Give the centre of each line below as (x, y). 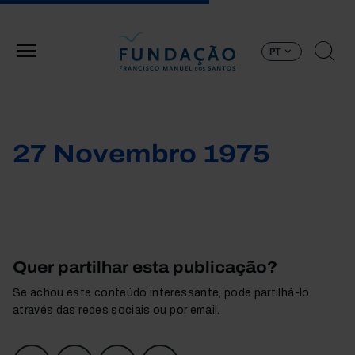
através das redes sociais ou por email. (116, 310)
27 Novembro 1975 (141, 154)
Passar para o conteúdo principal (264, 9)
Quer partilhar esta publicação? (145, 267)
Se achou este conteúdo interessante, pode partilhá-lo (161, 293)
